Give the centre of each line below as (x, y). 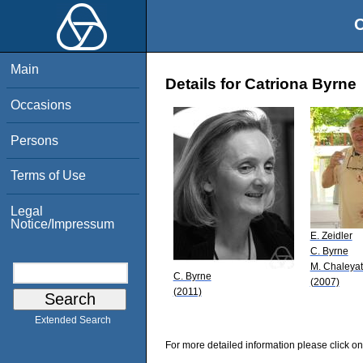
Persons (35, 140)
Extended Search (73, 320)
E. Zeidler (331, 235)
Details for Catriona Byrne (261, 84)
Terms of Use (49, 176)
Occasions (41, 105)
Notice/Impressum (63, 224)
